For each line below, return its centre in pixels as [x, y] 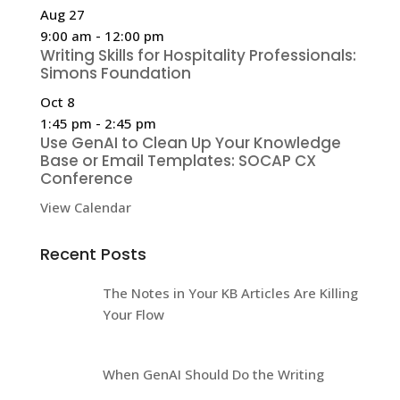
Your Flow [133, 314]
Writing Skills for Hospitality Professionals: [198, 55]
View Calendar [85, 207]
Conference [86, 178]
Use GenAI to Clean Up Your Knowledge [190, 142]
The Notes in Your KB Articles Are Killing [230, 292]
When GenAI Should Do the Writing [213, 374]
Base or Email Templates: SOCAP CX [178, 160]
